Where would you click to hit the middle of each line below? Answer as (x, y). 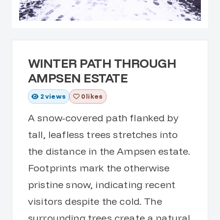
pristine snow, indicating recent (102, 185)
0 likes (92, 96)
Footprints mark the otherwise (99, 168)
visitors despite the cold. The (95, 201)
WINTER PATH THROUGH (102, 63)
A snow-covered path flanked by (103, 118)
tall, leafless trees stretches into (103, 135)
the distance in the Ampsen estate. (109, 151)
